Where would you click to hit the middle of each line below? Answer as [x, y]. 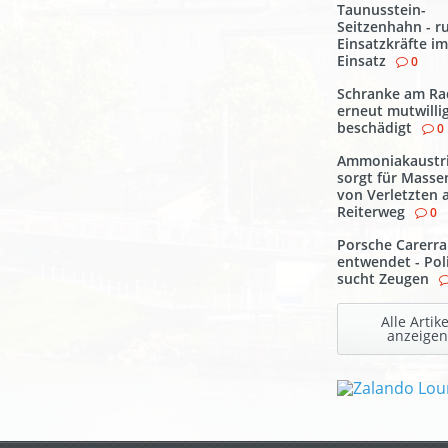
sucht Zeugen [383, 278]
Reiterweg [371, 211]
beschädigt [374, 127]
